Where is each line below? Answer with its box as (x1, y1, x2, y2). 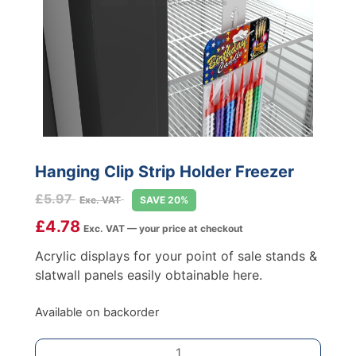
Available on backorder (35, 305, 159, 319)
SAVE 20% (140, 194, 188, 206)
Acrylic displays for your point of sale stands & (35, 248, 317, 264)
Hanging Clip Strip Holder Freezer (35, 162, 294, 181)
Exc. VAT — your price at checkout (83, 222, 243, 234)
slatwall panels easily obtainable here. (35, 267, 262, 283)
